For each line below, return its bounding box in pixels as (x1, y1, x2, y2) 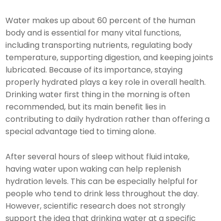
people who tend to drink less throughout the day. (5, 187, 199, 199)
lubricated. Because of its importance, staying (5, 64, 183, 75)
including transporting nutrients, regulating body (5, 39, 193, 51)
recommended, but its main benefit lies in (5, 101, 166, 112)
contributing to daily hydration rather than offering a (5, 113, 210, 125)
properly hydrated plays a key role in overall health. (5, 76, 206, 88)
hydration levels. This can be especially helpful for (5, 175, 198, 187)
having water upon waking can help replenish (5, 163, 182, 175)
